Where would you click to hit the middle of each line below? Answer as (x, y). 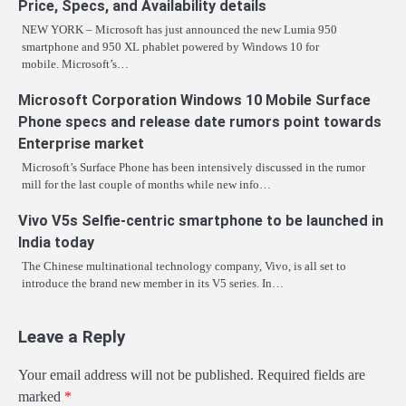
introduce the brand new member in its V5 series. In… (153, 284)
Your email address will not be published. (136, 375)
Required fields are (311, 375)
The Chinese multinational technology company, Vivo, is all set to (184, 266)
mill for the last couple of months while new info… (146, 185)
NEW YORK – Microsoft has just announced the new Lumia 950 (179, 30)
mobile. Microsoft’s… (75, 64)
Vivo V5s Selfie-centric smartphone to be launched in (201, 221)
